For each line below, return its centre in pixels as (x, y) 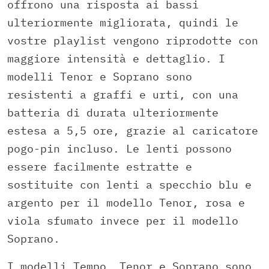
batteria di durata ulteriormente (113, 113)
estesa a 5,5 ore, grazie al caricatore (133, 131)
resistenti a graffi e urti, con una (123, 95)
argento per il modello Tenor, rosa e (126, 203)
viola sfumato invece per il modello (123, 221)
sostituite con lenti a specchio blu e (129, 185)
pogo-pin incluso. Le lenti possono (119, 149)
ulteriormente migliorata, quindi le (123, 23)
